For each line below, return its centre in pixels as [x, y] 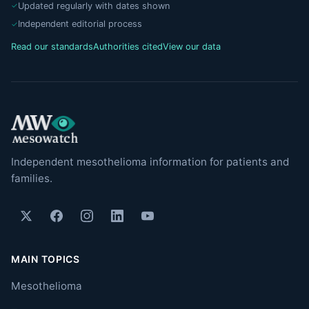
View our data [192, 47]
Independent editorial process [80, 24]
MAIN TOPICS [46, 259]
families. [32, 179]
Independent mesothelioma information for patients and [150, 162]
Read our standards [52, 47]
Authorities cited [128, 47]
